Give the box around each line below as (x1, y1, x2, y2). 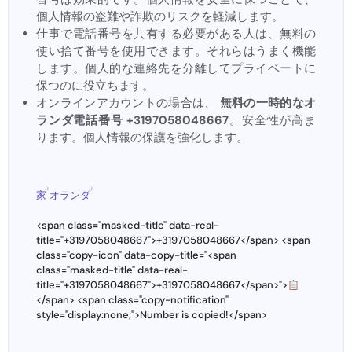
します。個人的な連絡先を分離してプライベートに (36, 60, 316, 77)
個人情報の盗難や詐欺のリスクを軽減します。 (36, 9, 284, 25)
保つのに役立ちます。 (36, 78, 154, 94)
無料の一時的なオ (219, 95, 317, 112)
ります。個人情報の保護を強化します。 (36, 130, 248, 146)
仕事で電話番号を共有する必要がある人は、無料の (36, 26, 316, 42)
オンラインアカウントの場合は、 (36, 95, 220, 112)
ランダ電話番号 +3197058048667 (36, 112, 229, 129)
